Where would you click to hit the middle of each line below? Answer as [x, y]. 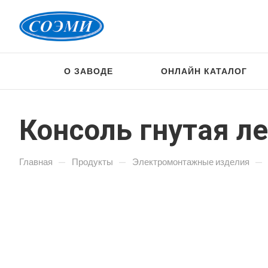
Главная [36, 162]
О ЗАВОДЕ [89, 71]
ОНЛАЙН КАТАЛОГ [204, 71]
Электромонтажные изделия [191, 162]
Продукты [92, 162]
